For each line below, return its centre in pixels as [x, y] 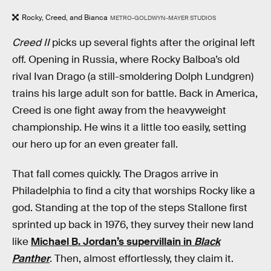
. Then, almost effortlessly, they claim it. [142, 259]
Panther [31, 259]
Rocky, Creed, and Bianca [65, 18]
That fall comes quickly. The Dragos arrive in [115, 174]
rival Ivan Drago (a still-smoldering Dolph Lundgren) [133, 76]
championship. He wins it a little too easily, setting [129, 127]
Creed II [31, 42]
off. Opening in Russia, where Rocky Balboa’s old [126, 59]
